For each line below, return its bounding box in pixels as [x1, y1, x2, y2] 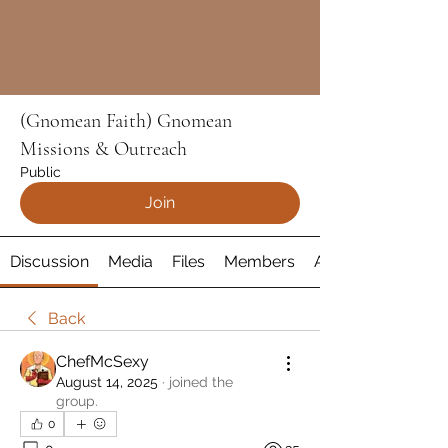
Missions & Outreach [20, 137, 187, 162]
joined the [169, 374, 233, 391]
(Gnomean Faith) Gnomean [20, 109, 232, 134]
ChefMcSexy [56, 352, 149, 372]
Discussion [9, 252, 89, 272]
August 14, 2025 [56, 374, 158, 391]
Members [224, 252, 296, 272]
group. [56, 393, 98, 410]
